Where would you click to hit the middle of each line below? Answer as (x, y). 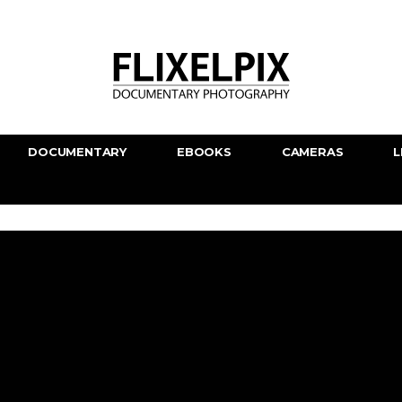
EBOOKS (204, 152)
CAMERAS (312, 152)
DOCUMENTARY (78, 152)
